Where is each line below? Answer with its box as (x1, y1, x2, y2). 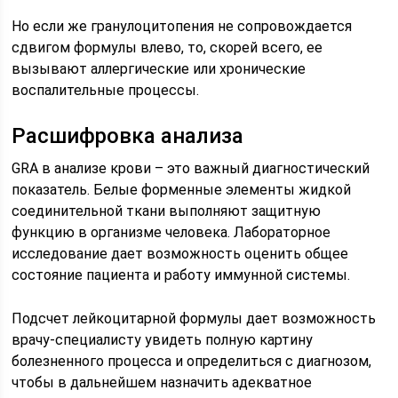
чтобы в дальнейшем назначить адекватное (12, 374, 313, 392)
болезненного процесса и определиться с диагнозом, (12, 353, 372, 370)
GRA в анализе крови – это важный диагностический (12, 160, 370, 178)
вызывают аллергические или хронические (12, 60, 306, 78)
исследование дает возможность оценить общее (12, 245, 349, 263)
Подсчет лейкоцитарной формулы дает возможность (12, 310, 377, 328)
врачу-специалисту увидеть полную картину (12, 331, 314, 349)
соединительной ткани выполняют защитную (12, 203, 322, 220)
